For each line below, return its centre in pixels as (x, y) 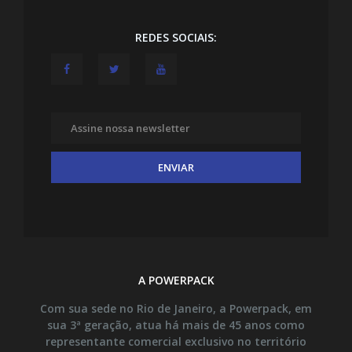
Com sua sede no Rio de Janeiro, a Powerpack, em (176, 308)
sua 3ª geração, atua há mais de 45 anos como (176, 324)
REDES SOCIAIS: (176, 37)
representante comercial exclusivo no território (176, 341)
